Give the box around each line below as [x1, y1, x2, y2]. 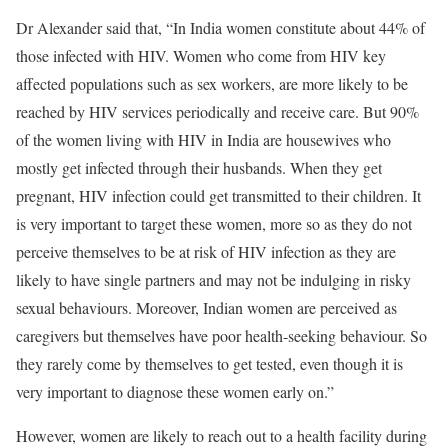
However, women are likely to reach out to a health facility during [16, 425, 427, 446]
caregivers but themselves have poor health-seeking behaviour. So [16, 325, 427, 346]
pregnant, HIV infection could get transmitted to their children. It [16, 185, 421, 206]
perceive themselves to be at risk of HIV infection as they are [16, 241, 396, 262]
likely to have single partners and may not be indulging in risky [16, 269, 411, 290]
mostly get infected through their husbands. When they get [16, 157, 382, 178]
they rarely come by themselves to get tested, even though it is [16, 353, 403, 374]
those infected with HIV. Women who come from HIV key [16, 45, 386, 66]
